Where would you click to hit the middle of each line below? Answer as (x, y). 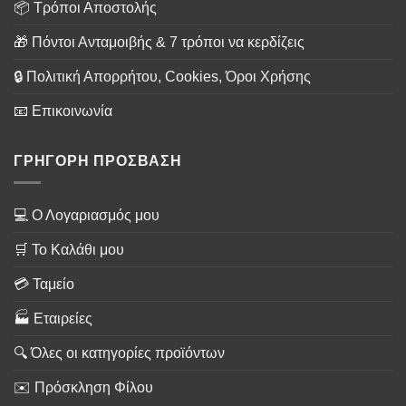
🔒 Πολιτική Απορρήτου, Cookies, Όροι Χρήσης (162, 76)
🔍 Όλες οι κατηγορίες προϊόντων (119, 353)
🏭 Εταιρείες (53, 319)
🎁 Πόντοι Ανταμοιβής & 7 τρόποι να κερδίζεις (159, 42)
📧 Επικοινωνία (63, 111)
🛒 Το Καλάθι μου (69, 250)
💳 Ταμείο (44, 285)
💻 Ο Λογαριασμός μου (87, 216)
